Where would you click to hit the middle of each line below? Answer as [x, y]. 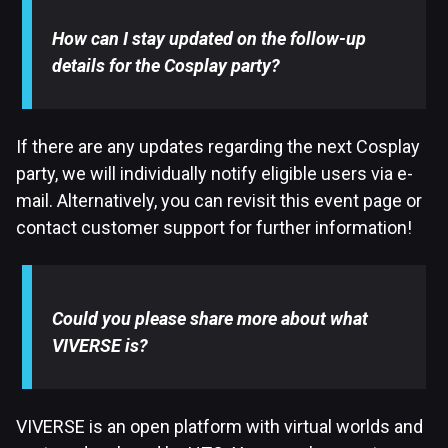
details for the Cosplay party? [166, 66]
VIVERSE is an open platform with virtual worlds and [219, 427]
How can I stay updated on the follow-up [209, 39]
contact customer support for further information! [214, 228]
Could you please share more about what [210, 319]
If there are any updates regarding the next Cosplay [218, 147]
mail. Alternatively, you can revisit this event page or [219, 201]
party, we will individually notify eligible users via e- [214, 174]
